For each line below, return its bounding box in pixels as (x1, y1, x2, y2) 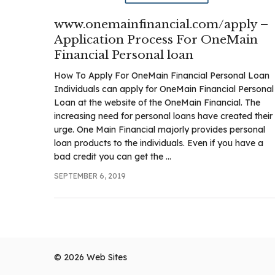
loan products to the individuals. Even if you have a (54, 137, 263, 149)
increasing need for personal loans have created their (54, 110, 273, 122)
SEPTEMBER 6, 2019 (54, 171, 126, 180)
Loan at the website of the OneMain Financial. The (54, 96, 260, 108)
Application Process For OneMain (54, 32, 258, 47)
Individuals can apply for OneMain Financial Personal (54, 83, 274, 95)
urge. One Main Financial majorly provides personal (54, 123, 265, 135)
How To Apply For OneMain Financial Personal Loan (54, 69, 269, 81)
